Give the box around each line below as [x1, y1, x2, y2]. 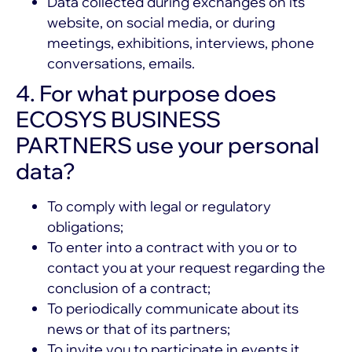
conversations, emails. [47, 54, 195, 73]
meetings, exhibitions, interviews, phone [47, 34, 314, 53]
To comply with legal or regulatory [47, 197, 271, 216]
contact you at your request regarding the [47, 258, 325, 277]
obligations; [47, 218, 123, 236]
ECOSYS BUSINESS [16, 105, 221, 134]
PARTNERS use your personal [16, 131, 319, 159]
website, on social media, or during [47, 13, 275, 32]
